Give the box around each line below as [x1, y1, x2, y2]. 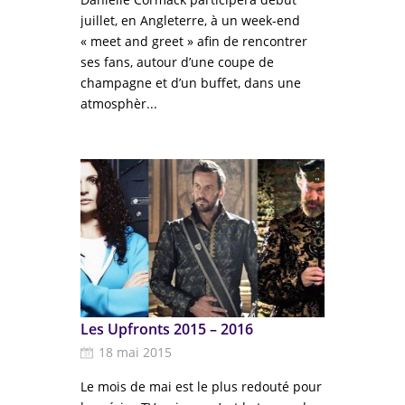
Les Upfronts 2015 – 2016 [80, 319, 253, 339]
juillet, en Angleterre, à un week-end [80, 12, 300, 29]
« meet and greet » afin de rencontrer [80, 33, 307, 50]
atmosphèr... [80, 95, 157, 112]
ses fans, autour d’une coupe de [80, 53, 274, 71]
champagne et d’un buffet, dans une [80, 74, 301, 91]
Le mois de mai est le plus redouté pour [80, 378, 322, 395]
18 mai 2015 [99, 344, 172, 361]
